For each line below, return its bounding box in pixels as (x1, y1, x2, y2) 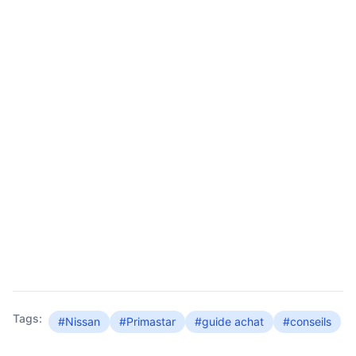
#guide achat (195, 315, 264, 328)
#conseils (283, 315, 331, 328)
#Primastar (119, 315, 176, 328)
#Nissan (58, 315, 100, 328)
